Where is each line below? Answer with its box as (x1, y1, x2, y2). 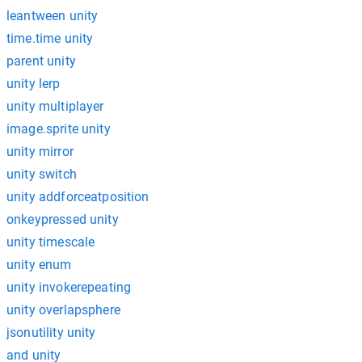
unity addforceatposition (6, 189, 149, 204)
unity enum (6, 257, 72, 272)
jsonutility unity (6, 325, 96, 340)
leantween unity (6, 8, 99, 23)
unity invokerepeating (6, 280, 132, 295)
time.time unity (6, 31, 94, 46)
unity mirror (6, 144, 74, 159)
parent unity (6, 53, 76, 69)
